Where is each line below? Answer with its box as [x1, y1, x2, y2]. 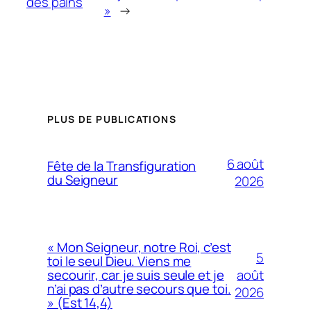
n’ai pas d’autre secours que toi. [47, 280, 231, 299]
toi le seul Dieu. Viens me [47, 252, 192, 271]
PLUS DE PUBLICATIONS [47, 112, 176, 126]
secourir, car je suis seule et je [47, 266, 224, 285]
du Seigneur [47, 171, 118, 190]
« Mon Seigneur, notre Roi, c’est [47, 238, 231, 257]
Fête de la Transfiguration [47, 157, 196, 176]
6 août [226, 155, 264, 174]
